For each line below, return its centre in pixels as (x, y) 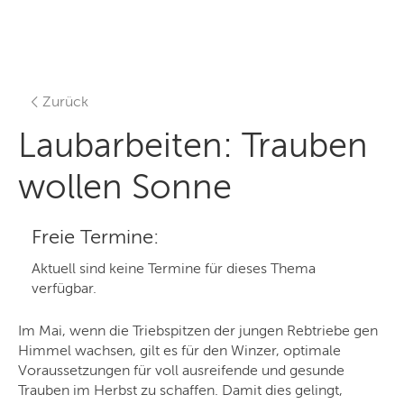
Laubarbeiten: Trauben (193, 146)
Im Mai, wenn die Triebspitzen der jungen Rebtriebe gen (198, 331)
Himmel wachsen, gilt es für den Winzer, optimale (179, 351)
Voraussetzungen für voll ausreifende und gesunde (181, 371)
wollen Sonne (125, 188)
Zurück (65, 102)
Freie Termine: (95, 238)
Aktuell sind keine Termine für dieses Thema (174, 269)
